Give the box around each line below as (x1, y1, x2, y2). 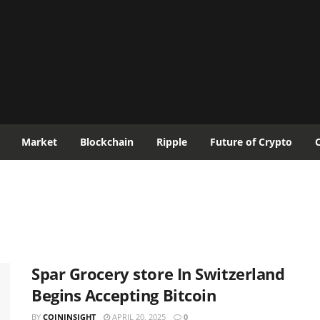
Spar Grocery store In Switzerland (31, 263, 285, 284)
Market (21, 135, 57, 149)
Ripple (156, 135, 187, 149)
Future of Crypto (210, 135, 292, 149)
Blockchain (80, 135, 134, 149)
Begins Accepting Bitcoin (31, 284, 216, 306)
